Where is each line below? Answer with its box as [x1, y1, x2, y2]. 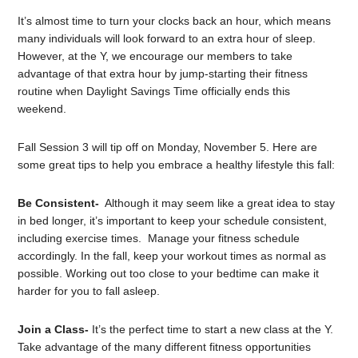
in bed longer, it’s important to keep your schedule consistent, [18, 214, 328, 228]
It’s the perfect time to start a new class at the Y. [92, 323, 334, 336]
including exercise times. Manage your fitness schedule [18, 232, 300, 245]
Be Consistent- [18, 197, 100, 210]
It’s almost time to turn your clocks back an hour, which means [18, 14, 332, 28]
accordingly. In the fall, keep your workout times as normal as [18, 249, 327, 263]
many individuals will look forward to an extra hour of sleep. [18, 32, 316, 46]
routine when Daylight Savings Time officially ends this [18, 85, 291, 98]
